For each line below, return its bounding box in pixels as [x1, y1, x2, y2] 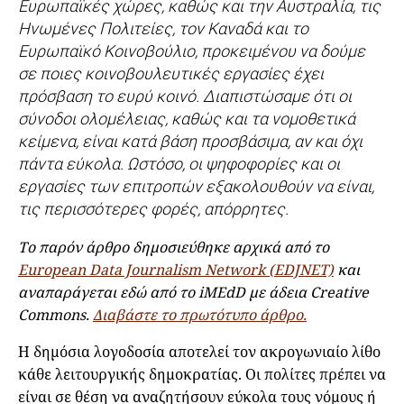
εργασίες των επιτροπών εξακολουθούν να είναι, [18, 177, 374, 197]
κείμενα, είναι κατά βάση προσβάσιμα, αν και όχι [18, 132, 363, 151]
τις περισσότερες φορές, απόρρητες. [18, 199, 289, 219]
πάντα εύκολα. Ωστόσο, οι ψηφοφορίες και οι [18, 154, 340, 174]
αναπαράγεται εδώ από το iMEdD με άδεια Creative [18, 282, 369, 303]
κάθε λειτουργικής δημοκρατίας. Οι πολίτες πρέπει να [18, 364, 386, 385]
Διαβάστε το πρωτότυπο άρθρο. [93, 305, 307, 326]
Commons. [18, 305, 89, 326]
